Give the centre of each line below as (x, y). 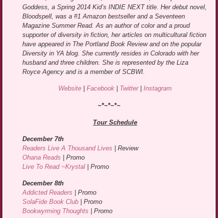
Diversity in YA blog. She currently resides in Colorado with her (111, 54)
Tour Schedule (115, 123)
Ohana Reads (42, 158)
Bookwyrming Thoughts (56, 211)
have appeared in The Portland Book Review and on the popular (112, 44)
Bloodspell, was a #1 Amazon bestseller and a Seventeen (104, 17)
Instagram (158, 89)
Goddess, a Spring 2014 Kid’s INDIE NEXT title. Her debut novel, (115, 7)
